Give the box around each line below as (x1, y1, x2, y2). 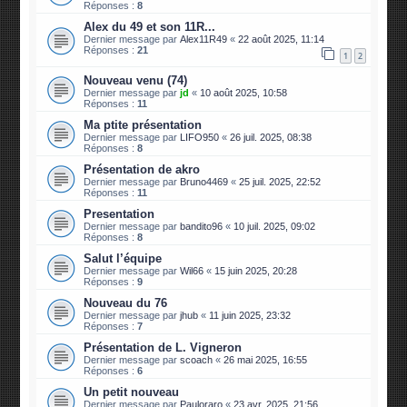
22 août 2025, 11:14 (238, 34, 325, 45)
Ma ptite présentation (84, 118, 203, 133)
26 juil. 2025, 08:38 (230, 132, 313, 144)
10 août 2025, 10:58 (200, 87, 288, 99)
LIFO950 (180, 132, 220, 144)
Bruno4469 (180, 176, 229, 188)
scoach (180, 354, 213, 366)
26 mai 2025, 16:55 (223, 354, 308, 366)
